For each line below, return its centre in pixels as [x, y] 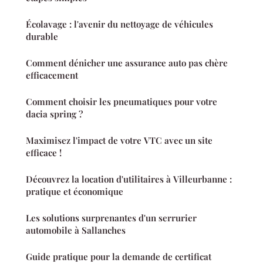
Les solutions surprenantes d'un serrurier [111, 218]
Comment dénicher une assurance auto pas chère [127, 63]
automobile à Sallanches [76, 230]
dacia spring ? [54, 114]
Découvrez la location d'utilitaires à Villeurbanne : [129, 179]
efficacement [52, 75]
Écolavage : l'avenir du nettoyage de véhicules [119, 24]
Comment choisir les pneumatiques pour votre [122, 101]
